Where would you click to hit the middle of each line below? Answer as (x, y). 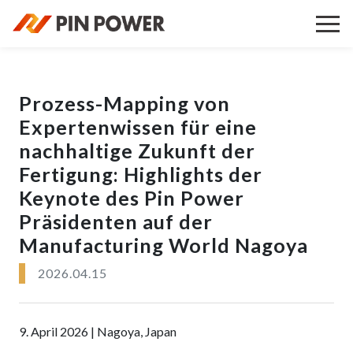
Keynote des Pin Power (132, 198)
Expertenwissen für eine (138, 127)
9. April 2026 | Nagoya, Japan (98, 331)
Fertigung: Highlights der (141, 174)
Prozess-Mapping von (124, 103)
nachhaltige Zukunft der (137, 150)
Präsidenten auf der (116, 221)
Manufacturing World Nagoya (163, 245)
